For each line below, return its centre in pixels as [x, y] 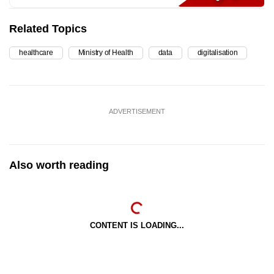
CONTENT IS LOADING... [137, 225]
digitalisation [217, 52]
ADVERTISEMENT [137, 111]
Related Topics [48, 28]
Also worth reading [59, 165]
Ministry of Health [106, 52]
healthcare [36, 52]
